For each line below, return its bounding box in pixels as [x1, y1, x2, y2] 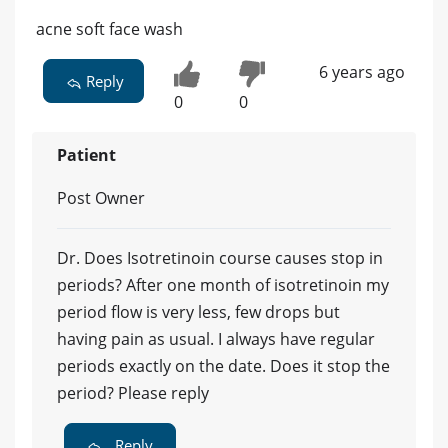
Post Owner [57, 187, 145, 210]
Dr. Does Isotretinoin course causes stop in [57, 247, 383, 270]
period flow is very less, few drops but [57, 301, 340, 324]
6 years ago [318, 60, 405, 83]
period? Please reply [57, 382, 209, 405]
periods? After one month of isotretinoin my [57, 274, 389, 297]
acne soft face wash [36, 17, 183, 40]
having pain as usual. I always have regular [57, 328, 375, 351]
